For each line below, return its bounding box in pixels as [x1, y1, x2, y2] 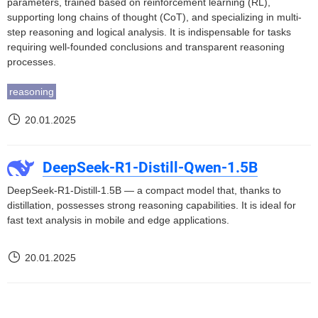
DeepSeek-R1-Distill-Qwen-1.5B [43, 159, 258, 176]
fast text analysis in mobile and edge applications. [7, 214, 229, 226]
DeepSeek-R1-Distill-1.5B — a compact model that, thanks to [7, 185, 281, 196]
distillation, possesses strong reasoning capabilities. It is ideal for [7, 199, 296, 211]
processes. [7, 56, 56, 67]
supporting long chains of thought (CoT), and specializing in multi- [7, 11, 302, 23]
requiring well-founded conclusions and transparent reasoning [7, 41, 285, 53]
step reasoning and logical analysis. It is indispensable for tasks [7, 26, 291, 38]
